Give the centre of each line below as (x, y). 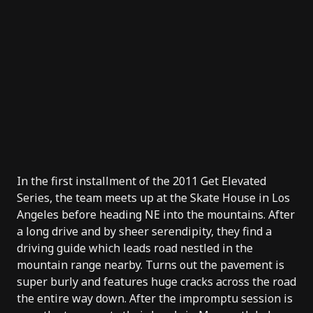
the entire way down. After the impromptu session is (155, 298)
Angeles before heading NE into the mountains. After (156, 214)
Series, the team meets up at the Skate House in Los (153, 197)
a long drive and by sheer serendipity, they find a (144, 231)
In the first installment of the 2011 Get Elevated (141, 181)
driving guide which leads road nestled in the (135, 248)
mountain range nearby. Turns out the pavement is (151, 264)
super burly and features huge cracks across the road (156, 281)
